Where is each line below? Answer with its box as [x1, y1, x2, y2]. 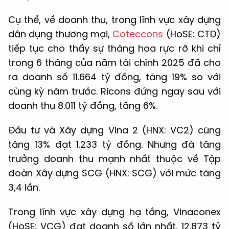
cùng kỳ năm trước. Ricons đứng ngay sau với [8, 84, 221, 98]
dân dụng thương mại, [8, 27, 113, 40]
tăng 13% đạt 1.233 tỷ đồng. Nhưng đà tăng [8, 138, 221, 151]
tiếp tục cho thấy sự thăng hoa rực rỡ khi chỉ [8, 41, 221, 55]
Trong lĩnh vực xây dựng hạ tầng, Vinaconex [8, 205, 221, 218]
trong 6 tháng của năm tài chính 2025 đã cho [8, 56, 221, 69]
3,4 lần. [8, 180, 40, 194]
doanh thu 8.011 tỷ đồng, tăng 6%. [8, 99, 157, 112]
